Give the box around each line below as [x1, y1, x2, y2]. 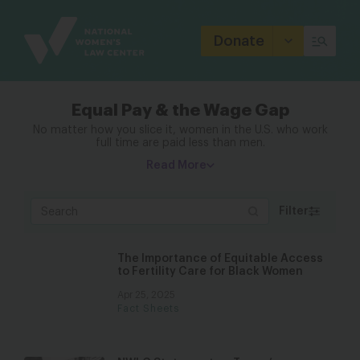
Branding [24, 22, 79, 35]
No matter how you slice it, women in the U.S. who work [32, 125, 328, 136]
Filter [279, 206, 309, 217]
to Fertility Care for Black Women [117, 266, 303, 277]
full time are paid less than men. [95, 137, 265, 149]
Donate [214, 33, 264, 48]
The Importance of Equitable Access [117, 253, 323, 264]
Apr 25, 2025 [117, 290, 175, 300]
